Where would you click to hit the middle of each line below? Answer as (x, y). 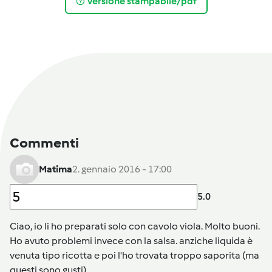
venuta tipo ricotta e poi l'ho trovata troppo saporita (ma (134, 256)
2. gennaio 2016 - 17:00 (122, 169)
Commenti (44, 143)
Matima (56, 169)
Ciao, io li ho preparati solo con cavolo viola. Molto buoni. (135, 226)
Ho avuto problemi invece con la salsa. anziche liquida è (131, 241)
